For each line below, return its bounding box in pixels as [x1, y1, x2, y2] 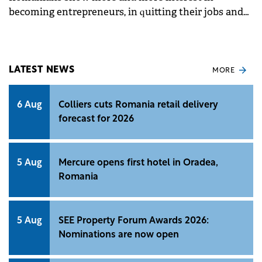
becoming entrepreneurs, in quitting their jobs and [9, 5, 243, 18]
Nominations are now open [58, 230, 179, 240]
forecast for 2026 [58, 114, 134, 124]
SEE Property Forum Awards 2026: [58, 216, 209, 226]
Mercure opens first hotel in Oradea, [58, 158, 218, 168]
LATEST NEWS [9, 65, 75, 75]
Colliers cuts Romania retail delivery [58, 100, 218, 110]
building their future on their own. [9, 20, 170, 33]
